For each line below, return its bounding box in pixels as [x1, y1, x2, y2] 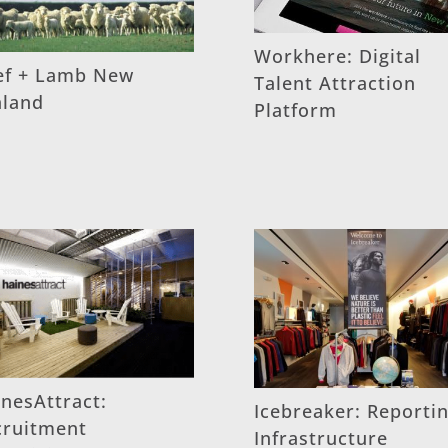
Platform [253, 97, 337, 122]
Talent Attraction [253, 70, 416, 95]
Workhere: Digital [253, 43, 421, 68]
